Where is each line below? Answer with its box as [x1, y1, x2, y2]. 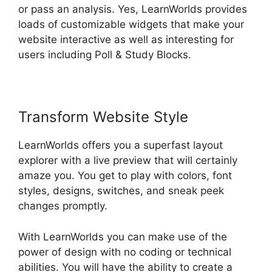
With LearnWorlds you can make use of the [18, 230, 227, 243]
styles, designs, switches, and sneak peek [18, 185, 224, 197]
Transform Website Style [18, 108, 188, 126]
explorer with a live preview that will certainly [18, 154, 237, 167]
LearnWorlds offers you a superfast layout [18, 139, 223, 152]
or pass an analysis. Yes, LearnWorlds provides [18, 3, 247, 16]
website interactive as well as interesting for [18, 33, 234, 46]
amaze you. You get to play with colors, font [18, 169, 232, 182]
